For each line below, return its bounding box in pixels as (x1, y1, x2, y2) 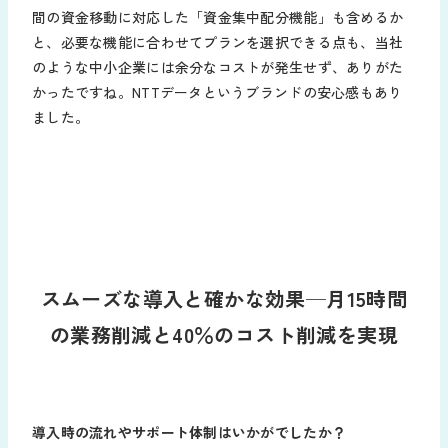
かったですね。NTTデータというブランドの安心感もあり (32, 81, 403, 102)
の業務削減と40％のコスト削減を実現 (49, 319, 399, 349)
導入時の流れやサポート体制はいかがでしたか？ (32, 421, 347, 442)
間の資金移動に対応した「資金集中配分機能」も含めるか (32, 6, 404, 27)
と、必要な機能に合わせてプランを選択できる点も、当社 (32, 31, 404, 52)
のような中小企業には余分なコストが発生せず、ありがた (32, 56, 404, 77)
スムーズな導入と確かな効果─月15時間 (40, 283, 408, 313)
